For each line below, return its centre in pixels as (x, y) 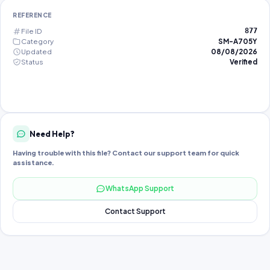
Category (37, 41)
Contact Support (135, 211)
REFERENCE (32, 15)
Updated (36, 52)
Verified (243, 62)
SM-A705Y (238, 41)
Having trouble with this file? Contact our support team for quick (126, 153)
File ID (31, 31)
